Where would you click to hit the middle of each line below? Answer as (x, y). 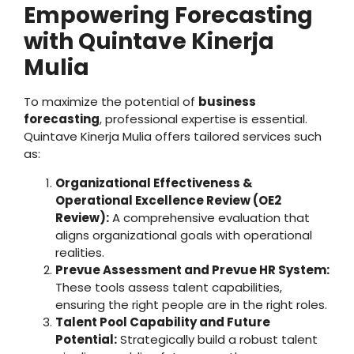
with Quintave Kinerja (149, 42)
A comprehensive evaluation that (209, 217)
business (227, 102)
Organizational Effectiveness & (154, 183)
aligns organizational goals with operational (184, 235)
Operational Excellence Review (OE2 (168, 200)
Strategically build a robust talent (217, 339)
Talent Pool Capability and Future (163, 322)
